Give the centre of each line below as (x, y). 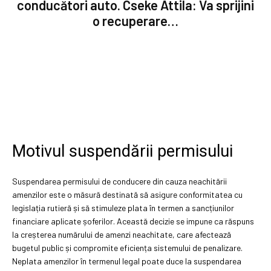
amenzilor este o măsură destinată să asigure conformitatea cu (127, 194)
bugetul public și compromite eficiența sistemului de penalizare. (127, 247)
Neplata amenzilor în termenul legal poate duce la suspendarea (127, 261)
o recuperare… (135, 20)
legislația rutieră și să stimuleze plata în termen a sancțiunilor (123, 207)
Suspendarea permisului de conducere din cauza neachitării (119, 181)
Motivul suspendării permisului (122, 151)
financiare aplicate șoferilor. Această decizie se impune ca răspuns (133, 221)
